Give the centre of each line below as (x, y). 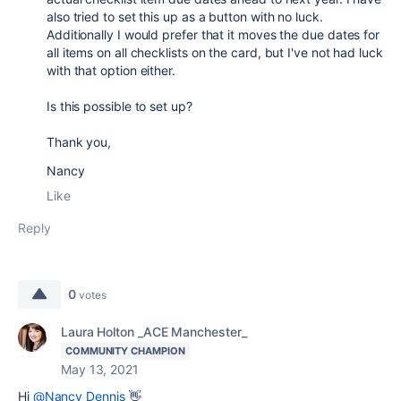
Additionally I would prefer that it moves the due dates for (213, 35)
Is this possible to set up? (119, 107)
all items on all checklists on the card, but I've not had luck (215, 53)
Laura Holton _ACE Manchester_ (154, 332)
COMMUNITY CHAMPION (125, 351)
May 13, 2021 (100, 370)
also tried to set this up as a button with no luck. (187, 17)
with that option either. (113, 71)
